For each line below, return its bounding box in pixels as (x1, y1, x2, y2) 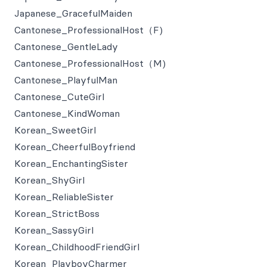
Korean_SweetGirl (14, 124, 96, 136)
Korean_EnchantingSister (14, 157, 128, 169)
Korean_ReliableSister (14, 191, 114, 203)
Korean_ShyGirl (14, 174, 85, 186)
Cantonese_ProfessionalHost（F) (14, 24, 163, 36)
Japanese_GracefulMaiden (14, 7, 132, 19)
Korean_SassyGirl (14, 224, 94, 236)
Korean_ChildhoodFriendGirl (14, 241, 139, 253)
